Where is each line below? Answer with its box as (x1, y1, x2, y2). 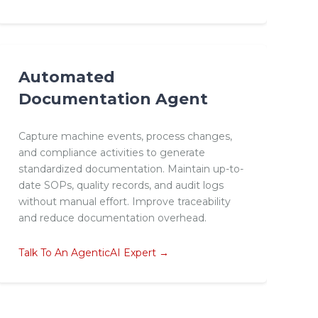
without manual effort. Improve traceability (18, 195, 231, 209)
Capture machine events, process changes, (18, 130, 232, 143)
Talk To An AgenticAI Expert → (18, 246, 169, 259)
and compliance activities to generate (18, 146, 205, 160)
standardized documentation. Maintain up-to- (18, 163, 243, 176)
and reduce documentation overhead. (18, 212, 207, 225)
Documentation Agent (18, 89, 208, 109)
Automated (18, 67, 115, 87)
